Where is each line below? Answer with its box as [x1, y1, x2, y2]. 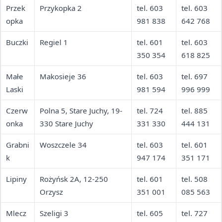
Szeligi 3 [40, 208, 68, 219]
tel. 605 [137, 208, 163, 219]
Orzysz [40, 187, 63, 197]
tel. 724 [137, 106, 163, 116]
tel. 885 [181, 106, 208, 116]
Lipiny [6, 174, 27, 184]
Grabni [6, 140, 29, 150]
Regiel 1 [40, 37, 68, 48]
